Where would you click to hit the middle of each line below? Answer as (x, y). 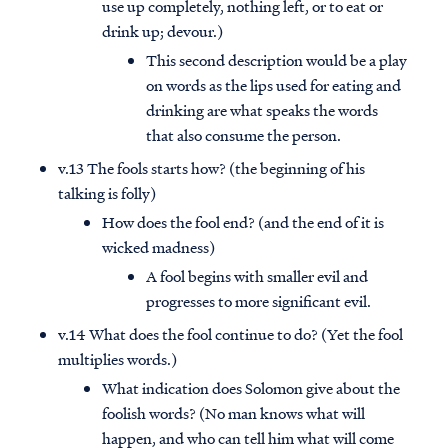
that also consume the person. (243, 135)
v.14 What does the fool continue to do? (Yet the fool (230, 334)
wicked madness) (158, 247)
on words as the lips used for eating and (273, 85)
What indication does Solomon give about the (251, 388)
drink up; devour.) (162, 31)
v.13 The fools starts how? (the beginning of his (211, 168)
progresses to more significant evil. (258, 301)
